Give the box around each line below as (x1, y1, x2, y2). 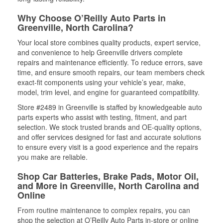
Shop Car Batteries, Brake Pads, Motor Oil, (17, 170, 199, 183)
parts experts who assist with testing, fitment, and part (17, 112, 187, 122)
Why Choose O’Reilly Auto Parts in (17, 11, 166, 24)
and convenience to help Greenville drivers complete (17, 47, 183, 57)
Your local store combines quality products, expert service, (17, 37, 201, 47)
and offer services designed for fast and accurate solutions (17, 132, 201, 142)
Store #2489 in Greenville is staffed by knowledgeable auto (17, 102, 202, 112)
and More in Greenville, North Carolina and (17, 179, 199, 192)
